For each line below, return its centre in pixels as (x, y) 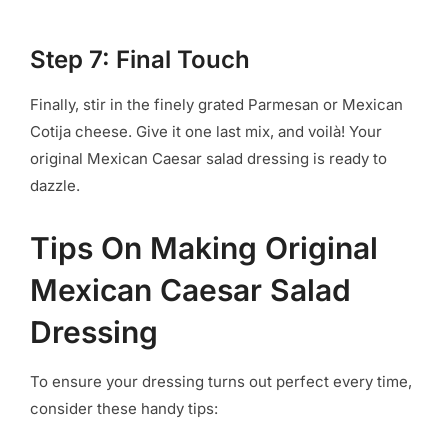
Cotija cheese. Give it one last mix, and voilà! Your (206, 131)
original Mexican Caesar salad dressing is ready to (208, 158)
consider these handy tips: (124, 408)
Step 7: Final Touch (140, 59)
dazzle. (55, 185)
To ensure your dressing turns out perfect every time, (221, 381)
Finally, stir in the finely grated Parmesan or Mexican (216, 104)
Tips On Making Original (204, 247)
